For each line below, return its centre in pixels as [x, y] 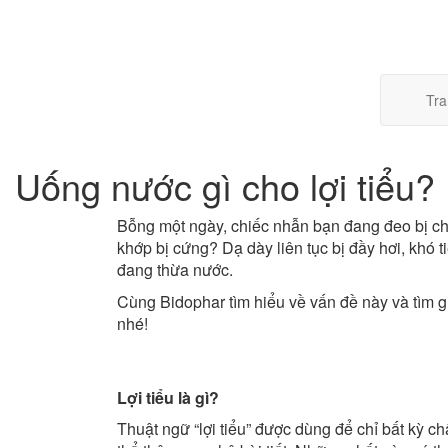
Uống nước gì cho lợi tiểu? [225, 185]
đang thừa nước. [175, 269]
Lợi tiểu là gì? [168, 397]
